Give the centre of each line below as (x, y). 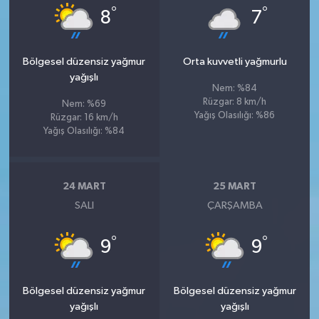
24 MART (84, 186)
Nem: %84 (235, 89)
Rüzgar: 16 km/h (84, 118)
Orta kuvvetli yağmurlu (235, 62)
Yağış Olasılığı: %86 (235, 116)
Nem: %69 (84, 105)
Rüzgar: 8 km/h (235, 103)
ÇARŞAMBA (235, 206)
